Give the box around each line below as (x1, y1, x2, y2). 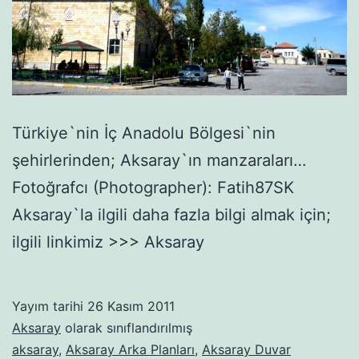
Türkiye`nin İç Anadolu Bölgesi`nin (12, 123, 276, 143)
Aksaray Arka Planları (66, 341, 195, 357)
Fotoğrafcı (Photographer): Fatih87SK (12, 177, 294, 197)
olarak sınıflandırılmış (61, 319, 192, 336)
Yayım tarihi (12, 297, 87, 314)
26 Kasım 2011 (87, 297, 175, 314)
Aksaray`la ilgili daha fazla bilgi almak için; (12, 204, 331, 224)
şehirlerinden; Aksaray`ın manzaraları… (12, 150, 306, 170)
